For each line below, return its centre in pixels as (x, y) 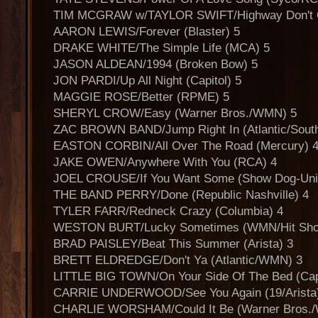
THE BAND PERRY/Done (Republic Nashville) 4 (181, 195)
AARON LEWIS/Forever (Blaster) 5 (147, 32)
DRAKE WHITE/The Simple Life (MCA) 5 (161, 48)
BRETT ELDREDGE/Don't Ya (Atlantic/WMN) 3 (178, 260)
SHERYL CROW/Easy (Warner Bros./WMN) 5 (175, 113)
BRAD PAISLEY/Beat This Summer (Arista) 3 (173, 244)
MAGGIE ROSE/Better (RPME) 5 (141, 97)
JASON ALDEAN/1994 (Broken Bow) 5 (155, 64)
